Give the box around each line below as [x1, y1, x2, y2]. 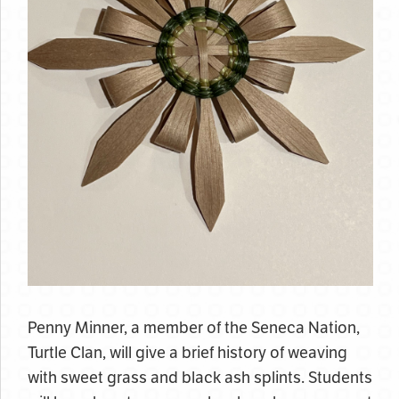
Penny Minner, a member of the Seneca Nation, [28, 318, 360, 338]
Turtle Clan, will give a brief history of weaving [28, 343, 347, 363]
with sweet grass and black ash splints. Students [28, 368, 372, 388]
